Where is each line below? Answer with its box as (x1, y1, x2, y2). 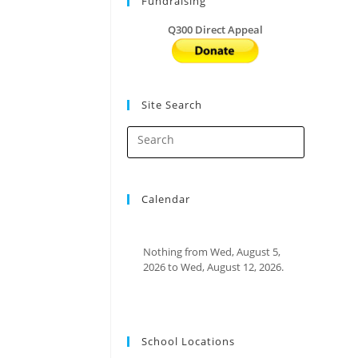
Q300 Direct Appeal (168, 22, 264, 37)
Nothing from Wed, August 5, (142, 244, 280, 259)
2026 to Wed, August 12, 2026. (142, 259, 284, 274)
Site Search (141, 97, 202, 112)
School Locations (141, 333, 235, 348)
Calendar (141, 191, 190, 206)
